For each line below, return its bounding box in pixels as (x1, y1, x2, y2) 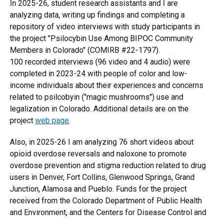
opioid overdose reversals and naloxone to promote (10, 149, 187, 158)
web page (35, 116, 69, 125)
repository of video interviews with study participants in (10, 22, 200, 31)
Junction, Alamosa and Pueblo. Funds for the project (10, 184, 187, 194)
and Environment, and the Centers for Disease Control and (10, 208, 206, 217)
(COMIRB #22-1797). (86, 45, 160, 55)
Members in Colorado (10, 45, 83, 55)
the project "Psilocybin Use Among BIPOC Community (10, 34, 193, 43)
